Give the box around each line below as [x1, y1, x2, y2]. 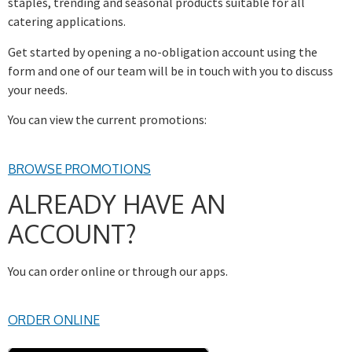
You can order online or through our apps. [8, 262, 228, 279]
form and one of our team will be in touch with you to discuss [8, 62, 333, 79]
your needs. [8, 81, 68, 97]
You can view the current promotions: [8, 112, 207, 128]
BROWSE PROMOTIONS [8, 160, 151, 177]
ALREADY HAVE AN [8, 187, 225, 220]
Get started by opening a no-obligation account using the [8, 43, 317, 60]
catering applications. [8, 13, 126, 30]
